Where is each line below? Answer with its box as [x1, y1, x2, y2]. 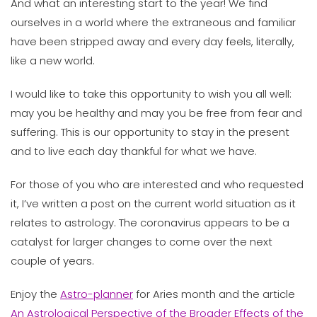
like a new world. [11, 53, 95, 68]
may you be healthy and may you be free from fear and [11, 105, 302, 120]
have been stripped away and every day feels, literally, [11, 34, 294, 49]
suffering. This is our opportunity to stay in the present [11, 125, 289, 139]
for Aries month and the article [133, 287, 295, 301]
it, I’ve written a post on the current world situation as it [11, 196, 296, 211]
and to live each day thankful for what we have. [11, 144, 257, 158]
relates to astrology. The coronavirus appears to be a [11, 215, 289, 230]
